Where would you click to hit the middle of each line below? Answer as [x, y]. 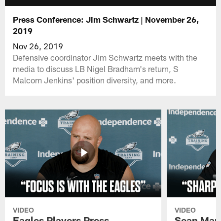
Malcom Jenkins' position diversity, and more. [95, 80]
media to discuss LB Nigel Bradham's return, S [96, 68]
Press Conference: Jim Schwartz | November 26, [106, 19]
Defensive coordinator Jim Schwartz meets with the [105, 57]
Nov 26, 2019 [38, 46]
